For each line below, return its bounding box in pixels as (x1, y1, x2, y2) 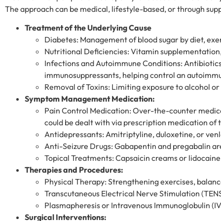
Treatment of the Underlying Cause (25, 22, 151, 33)
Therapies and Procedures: (25, 164, 123, 175)
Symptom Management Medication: (25, 93, 155, 104)
